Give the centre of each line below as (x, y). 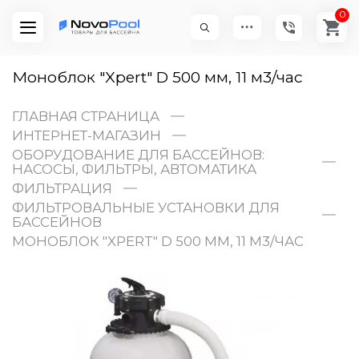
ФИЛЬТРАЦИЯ (62, 188)
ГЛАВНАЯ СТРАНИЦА (86, 116)
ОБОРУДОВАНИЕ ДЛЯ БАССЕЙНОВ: (138, 154)
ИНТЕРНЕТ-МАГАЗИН (87, 135)
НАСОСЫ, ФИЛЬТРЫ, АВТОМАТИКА (134, 169)
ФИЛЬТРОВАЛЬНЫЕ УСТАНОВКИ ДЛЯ (146, 207)
